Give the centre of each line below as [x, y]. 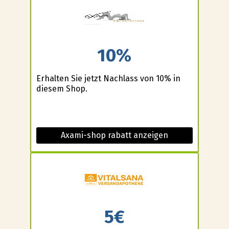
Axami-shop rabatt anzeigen [114, 135]
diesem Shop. [62, 88]
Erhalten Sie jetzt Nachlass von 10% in [108, 78]
